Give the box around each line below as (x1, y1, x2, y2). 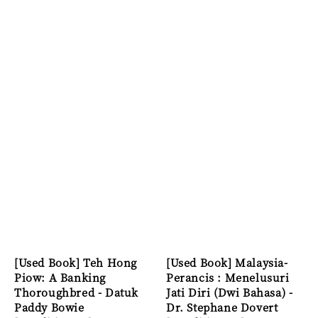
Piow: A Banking (14, 270, 106, 285)
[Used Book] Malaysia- (166, 255, 288, 270)
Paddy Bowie (14, 300, 84, 315)
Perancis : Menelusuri (166, 270, 290, 285)
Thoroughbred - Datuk (14, 285, 139, 300)
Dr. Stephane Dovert (166, 300, 278, 315)
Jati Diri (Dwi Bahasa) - (166, 285, 293, 300)
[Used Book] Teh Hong (14, 255, 138, 270)
